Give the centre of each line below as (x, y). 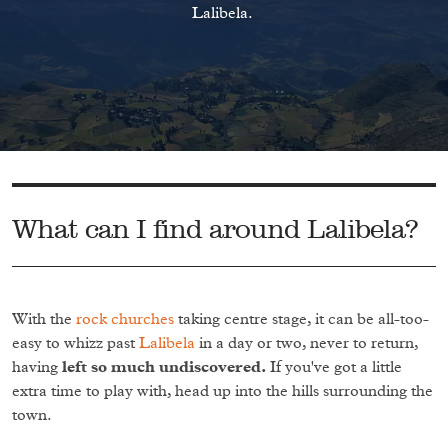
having (37, 367)
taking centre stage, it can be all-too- (301, 319)
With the (44, 319)
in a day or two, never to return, (306, 343)
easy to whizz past (75, 343)
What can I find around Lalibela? (215, 228)
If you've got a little (336, 367)
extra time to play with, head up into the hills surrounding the (222, 391)
